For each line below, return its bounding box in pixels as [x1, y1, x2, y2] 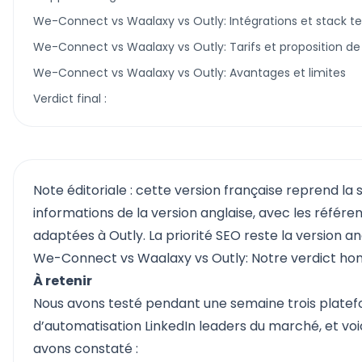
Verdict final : [33, 90, 107, 107]
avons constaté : [33, 339, 138, 358]
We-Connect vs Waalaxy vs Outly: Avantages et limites [33, 65, 346, 81]
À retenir [33, 271, 92, 290]
